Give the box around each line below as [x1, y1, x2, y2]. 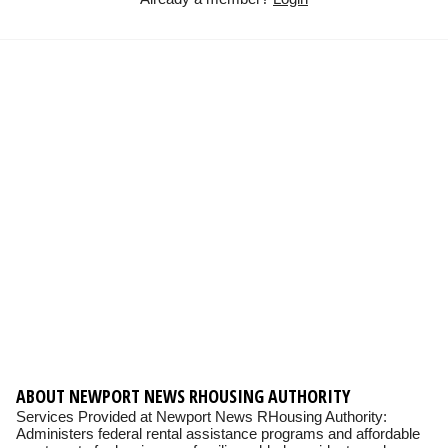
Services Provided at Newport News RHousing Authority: [16, 408, 387, 425]
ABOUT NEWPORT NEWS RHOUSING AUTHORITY [16, 384, 350, 408]
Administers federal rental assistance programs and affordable [16, 425, 420, 442]
